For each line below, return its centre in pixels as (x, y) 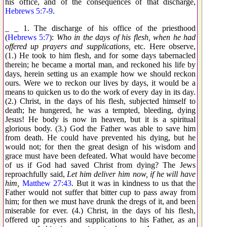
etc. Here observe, (163, 46)
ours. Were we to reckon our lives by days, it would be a (100, 83)
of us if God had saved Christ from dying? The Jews (100, 165)
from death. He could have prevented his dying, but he (100, 137)
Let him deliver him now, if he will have (131, 174)
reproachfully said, (36, 174)
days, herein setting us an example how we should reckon (100, 73)
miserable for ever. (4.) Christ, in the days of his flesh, (100, 210)
